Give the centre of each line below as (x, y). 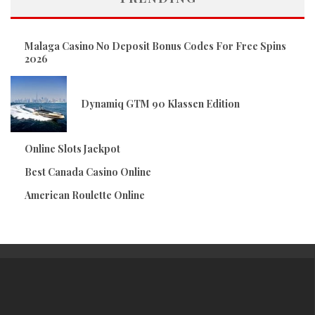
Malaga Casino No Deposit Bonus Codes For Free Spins (155, 46)
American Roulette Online (85, 195)
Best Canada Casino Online (88, 172)
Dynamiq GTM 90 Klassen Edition (160, 103)
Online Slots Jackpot (72, 148)
